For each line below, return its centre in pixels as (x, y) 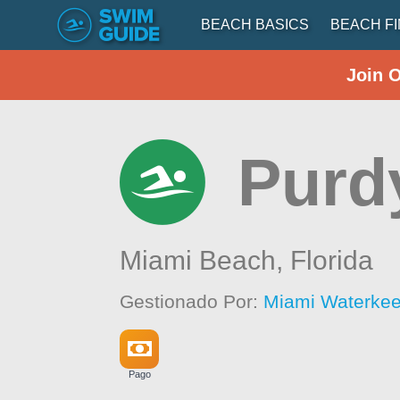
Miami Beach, (205, 260)
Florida (332, 260)
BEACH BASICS (255, 25)
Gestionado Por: (192, 301)
